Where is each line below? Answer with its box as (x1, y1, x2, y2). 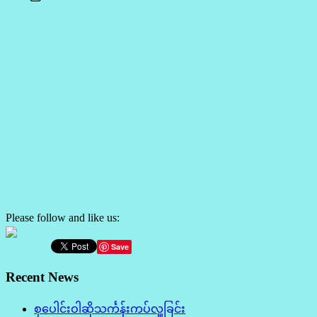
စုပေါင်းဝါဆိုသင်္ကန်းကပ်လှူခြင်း (34, 303, 185, 316)
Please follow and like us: (6, 211, 120, 224)
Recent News (6, 269, 79, 284)
